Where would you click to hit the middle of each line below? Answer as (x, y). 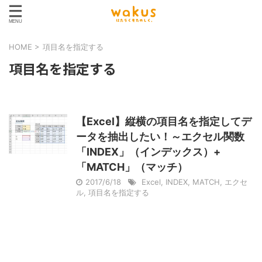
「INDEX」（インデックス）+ (148, 152)
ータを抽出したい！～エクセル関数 (160, 137)
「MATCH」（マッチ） (132, 167)
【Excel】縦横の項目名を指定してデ (164, 121)
